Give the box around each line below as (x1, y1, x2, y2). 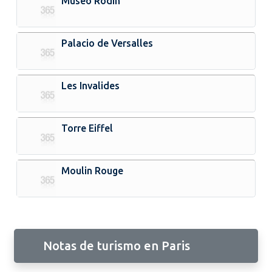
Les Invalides (61, 80, 120, 91)
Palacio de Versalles (61, 37, 154, 49)
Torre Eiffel (61, 122, 114, 134)
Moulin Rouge (61, 165, 124, 176)
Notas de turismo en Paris (43, 238, 190, 253)
